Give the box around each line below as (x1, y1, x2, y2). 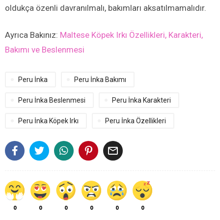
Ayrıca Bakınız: (5, 30, 60, 40)
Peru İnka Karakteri (112, 96, 171, 105)
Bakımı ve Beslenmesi (5, 45, 84, 55)
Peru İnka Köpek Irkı (18, 117, 79, 125)
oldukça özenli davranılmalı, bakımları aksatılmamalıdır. (5, 3, 206, 13)
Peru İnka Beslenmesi (18, 96, 85, 105)
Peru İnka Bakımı (74, 76, 126, 84)
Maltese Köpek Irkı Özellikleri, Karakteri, (60, 30, 203, 40)
